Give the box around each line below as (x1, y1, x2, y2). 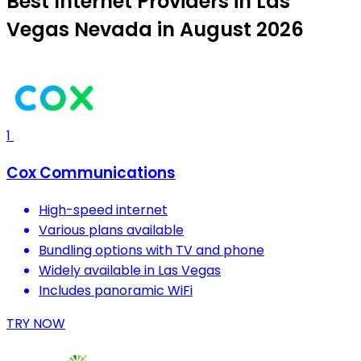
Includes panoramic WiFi (39, 280, 193, 300)
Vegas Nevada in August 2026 (6, 16, 304, 44)
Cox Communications (6, 162, 176, 185)
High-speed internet (39, 200, 168, 219)
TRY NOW (6, 313, 65, 333)
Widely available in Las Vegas (39, 260, 221, 280)
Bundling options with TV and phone (39, 240, 264, 259)
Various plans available (39, 220, 184, 239)
